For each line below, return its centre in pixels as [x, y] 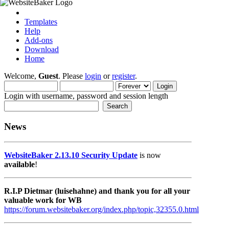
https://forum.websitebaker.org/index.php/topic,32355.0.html [101, 210]
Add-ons [39, 40]
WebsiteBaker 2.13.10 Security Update [71, 155]
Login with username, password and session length [86, 96]
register [123, 76]
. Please [72, 76]
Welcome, [21, 76]
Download [42, 49]
